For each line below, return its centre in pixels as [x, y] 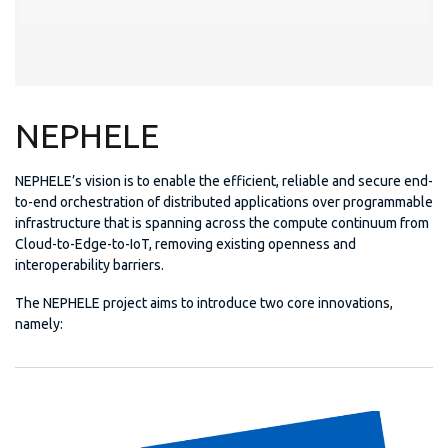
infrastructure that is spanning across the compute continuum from [222, 223]
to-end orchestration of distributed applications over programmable [224, 202]
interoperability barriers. [89, 265]
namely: [39, 324]
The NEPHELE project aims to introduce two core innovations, [204, 303]
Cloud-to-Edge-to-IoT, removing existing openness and [185, 244]
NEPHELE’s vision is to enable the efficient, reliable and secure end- [224, 181]
